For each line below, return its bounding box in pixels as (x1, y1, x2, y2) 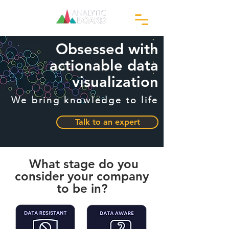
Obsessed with (56, 40, 158, 58)
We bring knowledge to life (11, 95, 158, 106)
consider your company (15, 169, 149, 184)
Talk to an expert (75, 117, 140, 127)
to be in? (56, 181, 107, 196)
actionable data (50, 56, 158, 74)
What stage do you (25, 156, 139, 171)
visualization (72, 73, 158, 90)
